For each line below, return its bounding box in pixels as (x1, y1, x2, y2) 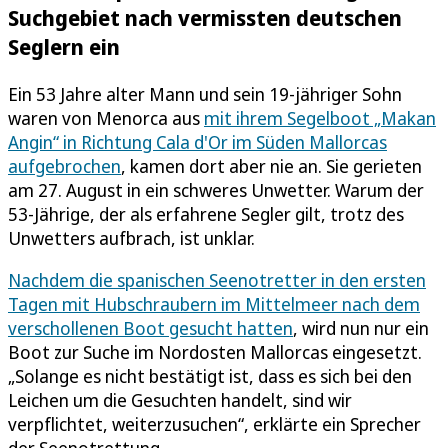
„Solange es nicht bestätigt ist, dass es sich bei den (8, 363, 412, 388)
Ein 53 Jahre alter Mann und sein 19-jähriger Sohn (8, 81, 402, 106)
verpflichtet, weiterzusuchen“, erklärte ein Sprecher (8, 411, 421, 436)
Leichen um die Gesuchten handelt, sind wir (8, 387, 352, 412)
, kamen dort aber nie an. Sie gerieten (121, 153, 422, 178)
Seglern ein (8, 31, 120, 61)
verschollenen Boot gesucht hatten (8, 315, 293, 340)
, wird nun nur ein (293, 315, 429, 340)
